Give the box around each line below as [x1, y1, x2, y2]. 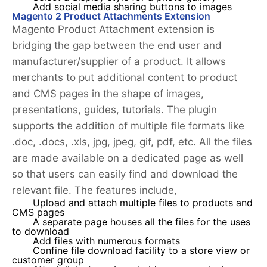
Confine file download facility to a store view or [33, 245, 250, 257]
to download [12, 226, 69, 238]
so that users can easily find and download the [12, 168, 238, 181]
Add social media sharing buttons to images [33, 1, 232, 13]
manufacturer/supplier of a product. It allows [12, 55, 226, 68]
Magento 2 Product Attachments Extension [12, 11, 210, 23]
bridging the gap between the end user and [12, 39, 222, 52]
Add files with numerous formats [33, 235, 186, 247]
